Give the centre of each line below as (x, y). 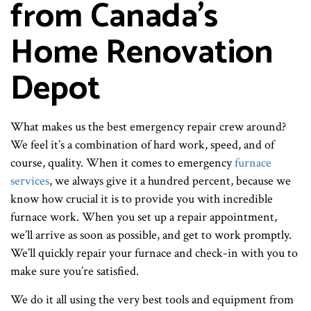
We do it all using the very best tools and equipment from (152, 299)
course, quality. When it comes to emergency (123, 162)
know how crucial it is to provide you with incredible (142, 199)
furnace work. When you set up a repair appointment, (144, 217)
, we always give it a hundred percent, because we (170, 180)
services (30, 180)
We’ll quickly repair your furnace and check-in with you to (154, 253)
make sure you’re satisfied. (75, 271)
